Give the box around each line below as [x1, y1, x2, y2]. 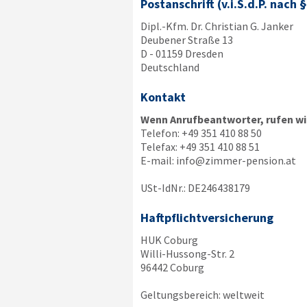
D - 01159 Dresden [140, 47, 223, 60]
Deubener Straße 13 [140, 33, 233, 47]
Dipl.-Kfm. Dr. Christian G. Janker [140, 19, 293, 33]
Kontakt [140, 89, 186, 105]
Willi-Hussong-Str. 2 [140, 247, 234, 260]
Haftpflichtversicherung [140, 210, 273, 225]
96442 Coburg [140, 260, 204, 274]
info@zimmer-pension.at [175, 153, 296, 167]
